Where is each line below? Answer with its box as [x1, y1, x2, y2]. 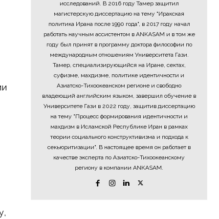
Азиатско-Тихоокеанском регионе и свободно [57, 82, 182, 89]
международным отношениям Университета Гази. [49, 51, 189, 58]
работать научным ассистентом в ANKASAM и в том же [43, 31, 195, 38]
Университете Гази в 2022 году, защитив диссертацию [43, 103, 195, 109]
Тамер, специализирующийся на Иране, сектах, [52, 62, 186, 68]
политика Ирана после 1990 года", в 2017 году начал [48, 21, 190, 27]
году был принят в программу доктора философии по [46, 41, 192, 48]
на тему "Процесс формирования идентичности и [50, 113, 188, 120]
